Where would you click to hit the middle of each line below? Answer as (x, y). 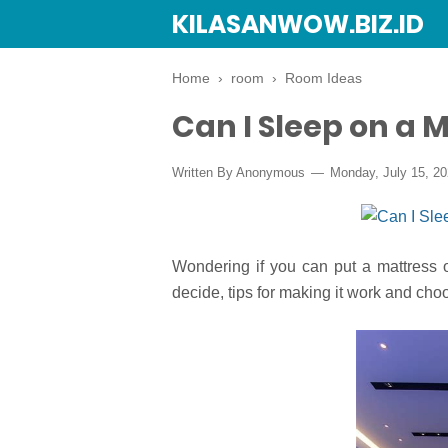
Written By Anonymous (240, 172)
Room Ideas (323, 78)
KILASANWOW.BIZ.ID (298, 24)
